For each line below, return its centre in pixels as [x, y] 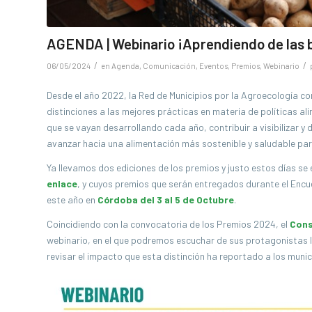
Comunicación [169, 65]
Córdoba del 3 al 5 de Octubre [166, 200]
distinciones [72, 111]
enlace [62, 184]
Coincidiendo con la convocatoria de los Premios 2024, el [168, 224]
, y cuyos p [99, 184]
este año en [72, 200]
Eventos [213, 65]
